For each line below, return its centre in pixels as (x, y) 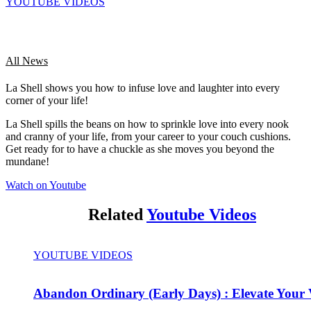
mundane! (27, 162)
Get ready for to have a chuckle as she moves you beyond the (140, 149)
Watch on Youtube (46, 185)
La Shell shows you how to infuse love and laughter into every (143, 88)
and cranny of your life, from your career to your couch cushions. (148, 137)
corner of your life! (47, 101)
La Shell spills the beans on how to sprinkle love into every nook (147, 124)
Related (117, 215)
